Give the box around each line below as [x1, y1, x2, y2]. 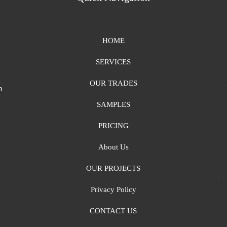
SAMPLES [96, 100, 130, 108]
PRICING [98, 122, 129, 130]
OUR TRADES [89, 79, 137, 87]
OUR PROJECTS [86, 164, 141, 172]
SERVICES [96, 58, 131, 66]
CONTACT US [90, 207, 137, 215]
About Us [98, 143, 129, 151]
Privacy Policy [90, 185, 136, 194]
